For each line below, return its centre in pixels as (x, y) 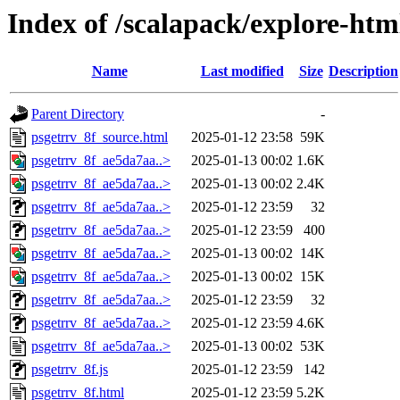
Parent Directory (78, 114)
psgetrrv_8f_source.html (100, 137)
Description (363, 71)
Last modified (242, 71)
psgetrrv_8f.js (70, 370)
